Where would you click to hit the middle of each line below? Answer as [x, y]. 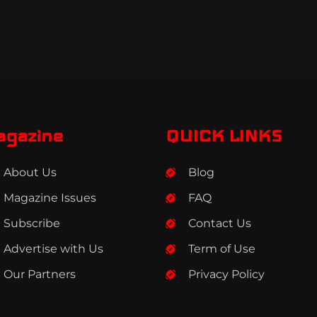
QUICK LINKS [224, 136]
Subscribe [31, 224]
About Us [30, 173]
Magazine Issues [50, 198]
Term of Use [222, 249]
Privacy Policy [227, 275]
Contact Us [220, 224]
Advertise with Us [53, 249]
